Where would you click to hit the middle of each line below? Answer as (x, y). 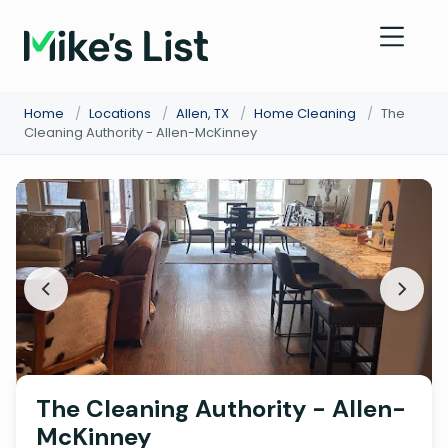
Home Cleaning (305, 113)
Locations (120, 113)
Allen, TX (202, 113)
